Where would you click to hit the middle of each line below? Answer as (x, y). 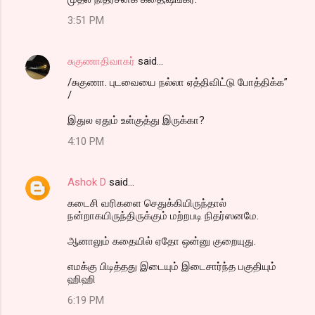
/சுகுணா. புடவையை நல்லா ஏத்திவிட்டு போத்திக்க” (178, 82)
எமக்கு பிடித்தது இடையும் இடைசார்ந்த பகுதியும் (172, 266)
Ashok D (87, 182)
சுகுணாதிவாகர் (101, 61)
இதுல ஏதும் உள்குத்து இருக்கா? (136, 120)
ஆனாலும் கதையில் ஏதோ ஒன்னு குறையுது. (162, 241)
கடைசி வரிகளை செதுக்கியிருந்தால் (147, 203)
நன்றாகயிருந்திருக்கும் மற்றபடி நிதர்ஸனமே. (163, 216)
